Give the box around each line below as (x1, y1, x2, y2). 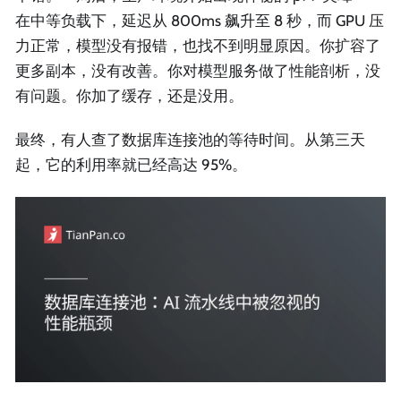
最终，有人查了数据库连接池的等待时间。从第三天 (15, 131, 365, 149)
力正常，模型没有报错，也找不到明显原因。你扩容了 (15, 37, 380, 55)
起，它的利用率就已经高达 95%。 (15, 156, 247, 175)
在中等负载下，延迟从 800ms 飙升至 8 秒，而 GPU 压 (15, 12, 384, 30)
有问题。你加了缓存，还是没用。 (15, 87, 243, 106)
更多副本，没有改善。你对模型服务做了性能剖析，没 (15, 62, 380, 81)
